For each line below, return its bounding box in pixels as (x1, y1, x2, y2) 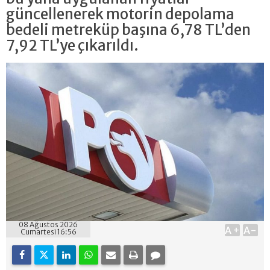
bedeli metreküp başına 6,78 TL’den (6, 20, 251, 39)
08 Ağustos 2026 (19, 219, 78, 229)
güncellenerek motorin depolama (6, 4, 234, 24)
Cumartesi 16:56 (20, 227, 77, 236)
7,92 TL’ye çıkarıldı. (6, 36, 139, 55)
